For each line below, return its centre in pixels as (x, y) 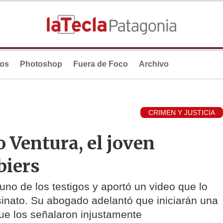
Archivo (154, 64)
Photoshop (41, 64)
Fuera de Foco (101, 64)
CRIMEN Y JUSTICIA (182, 113)
